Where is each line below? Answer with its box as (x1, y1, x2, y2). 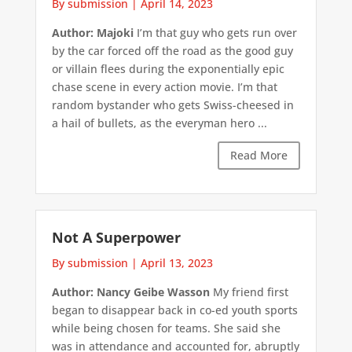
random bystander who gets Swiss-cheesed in (51, 97, 294, 113)
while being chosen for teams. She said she (51, 320, 280, 335)
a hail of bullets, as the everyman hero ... (51, 115, 267, 131)
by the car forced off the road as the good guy (51, 43, 293, 59)
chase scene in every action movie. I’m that (51, 79, 277, 95)
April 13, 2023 (140, 255, 213, 270)
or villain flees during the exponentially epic (51, 61, 284, 77)
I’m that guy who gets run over (133, 25, 297, 41)
